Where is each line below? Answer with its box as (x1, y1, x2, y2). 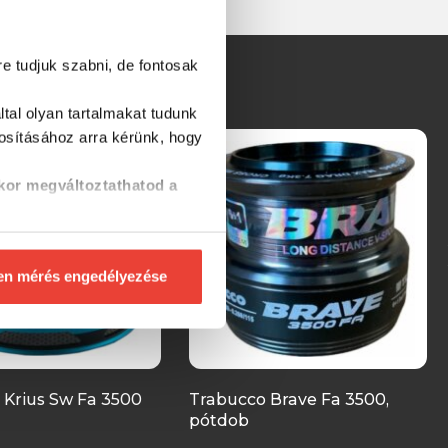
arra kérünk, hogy (79, 128, 203, 146)
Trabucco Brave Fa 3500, (189, 389, 389, 409)
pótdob (189, 410, 249, 430)
